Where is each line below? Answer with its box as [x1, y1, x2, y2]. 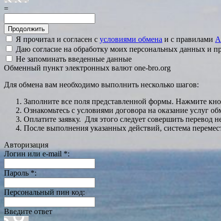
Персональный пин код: [4, 188, 85, 197]
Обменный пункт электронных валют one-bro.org [4, 64, 171, 73]
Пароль [4, 169, 31, 178]
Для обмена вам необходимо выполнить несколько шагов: [4, 80, 199, 89]
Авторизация [4, 141, 48, 149]
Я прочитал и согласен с [14, 35, 100, 44]
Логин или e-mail [4, 149, 64, 158]
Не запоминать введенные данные [14, 55, 132, 64]
